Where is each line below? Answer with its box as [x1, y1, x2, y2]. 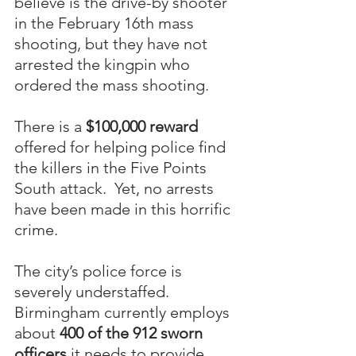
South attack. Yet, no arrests [14, 178, 218, 198]
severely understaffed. [14, 281, 177, 301]
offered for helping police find [14, 137, 230, 157]
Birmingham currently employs [14, 302, 234, 322]
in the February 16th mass [14, 13, 198, 33]
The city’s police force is [14, 261, 186, 281]
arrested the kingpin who [14, 54, 194, 74]
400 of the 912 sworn [60, 323, 207, 342]
